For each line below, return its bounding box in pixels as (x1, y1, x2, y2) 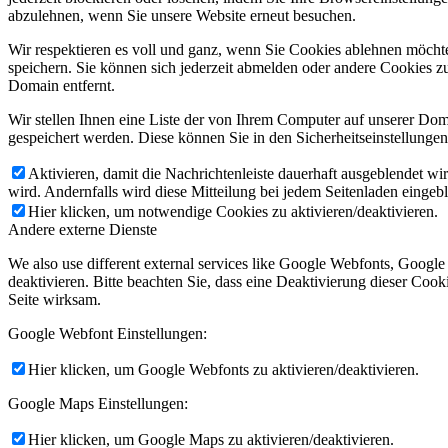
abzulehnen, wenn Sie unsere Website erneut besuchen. (8, 7, 356, 24)
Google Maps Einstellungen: (8, 395, 188, 412)
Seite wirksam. (8, 291, 101, 308)
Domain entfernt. (8, 77, 115, 94)
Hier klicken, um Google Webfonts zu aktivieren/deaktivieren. (28, 361, 419, 378)
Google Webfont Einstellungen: (8, 325, 207, 342)
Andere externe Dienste (8, 221, 157, 238)
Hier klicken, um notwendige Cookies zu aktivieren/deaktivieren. (28, 203, 438, 220)
